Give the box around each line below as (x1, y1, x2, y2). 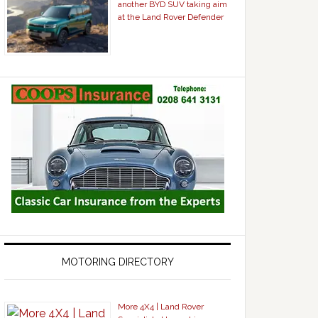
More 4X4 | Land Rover (118, 301, 204, 312)
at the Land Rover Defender (118, 11, 224, 22)
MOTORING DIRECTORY (61, 256, 174, 268)
